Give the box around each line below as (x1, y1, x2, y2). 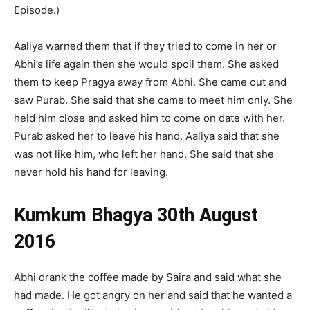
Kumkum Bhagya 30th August (14, 204, 258, 227)
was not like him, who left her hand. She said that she (14, 147, 274, 161)
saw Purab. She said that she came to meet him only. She (14, 93, 293, 107)
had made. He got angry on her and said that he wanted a (14, 289, 292, 302)
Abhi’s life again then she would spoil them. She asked (14, 57, 279, 71)
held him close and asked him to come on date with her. (14, 111, 285, 125)
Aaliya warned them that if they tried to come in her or (14, 39, 277, 53)
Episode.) (14, 3, 60, 17)
